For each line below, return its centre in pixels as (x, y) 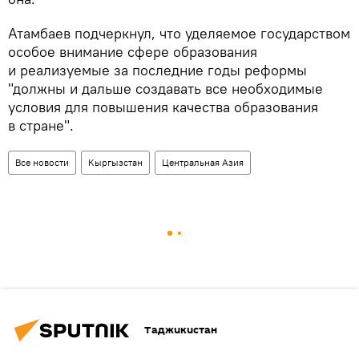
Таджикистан (181, 330)
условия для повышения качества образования (163, 107)
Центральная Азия (203, 162)
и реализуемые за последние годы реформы (157, 70)
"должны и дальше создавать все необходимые (165, 88)
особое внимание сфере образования (133, 51)
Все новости (42, 162)
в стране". (41, 125)
